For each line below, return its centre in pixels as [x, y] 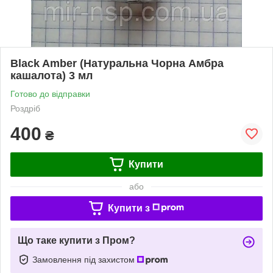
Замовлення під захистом [85, 259]
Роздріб [25, 108]
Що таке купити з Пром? [76, 240]
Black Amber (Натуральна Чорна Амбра [117, 63]
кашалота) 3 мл [51, 75]
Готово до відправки [50, 94]
